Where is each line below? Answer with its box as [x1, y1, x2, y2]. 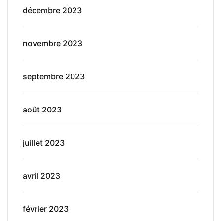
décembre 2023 [23, 5, 82, 15]
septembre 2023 [23, 71, 85, 81]
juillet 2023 [23, 137, 65, 147]
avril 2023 [23, 170, 60, 181]
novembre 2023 [23, 38, 82, 48]
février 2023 [23, 203, 69, 214]
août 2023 [23, 104, 62, 114]
